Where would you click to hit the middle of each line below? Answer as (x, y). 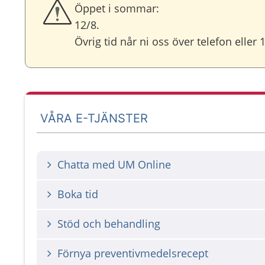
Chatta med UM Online (114, 164)
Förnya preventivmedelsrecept (133, 253)
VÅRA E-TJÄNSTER (94, 118)
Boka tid (78, 194)
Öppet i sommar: (117, 8)
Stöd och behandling (109, 224)
